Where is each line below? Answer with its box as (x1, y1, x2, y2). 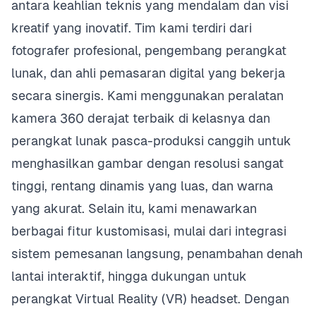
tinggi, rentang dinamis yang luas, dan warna (11, 178, 273, 193)
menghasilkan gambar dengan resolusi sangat (11, 156, 284, 171)
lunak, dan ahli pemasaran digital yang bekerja (11, 66, 285, 80)
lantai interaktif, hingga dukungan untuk (11, 269, 247, 284)
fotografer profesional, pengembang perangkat (11, 43, 286, 58)
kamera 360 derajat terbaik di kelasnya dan (11, 111, 270, 126)
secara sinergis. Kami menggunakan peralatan (11, 88, 284, 103)
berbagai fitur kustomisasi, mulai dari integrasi (11, 224, 286, 238)
